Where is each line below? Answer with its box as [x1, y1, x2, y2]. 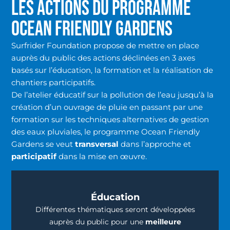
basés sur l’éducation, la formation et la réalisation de [11, 65, 214, 75]
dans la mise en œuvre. [56, 151, 147, 162]
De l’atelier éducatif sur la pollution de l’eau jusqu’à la [11, 90, 214, 100]
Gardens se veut [11, 139, 75, 149]
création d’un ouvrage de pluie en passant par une [11, 102, 203, 112]
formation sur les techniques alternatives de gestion [11, 114, 209, 125]
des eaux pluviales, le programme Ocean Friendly [11, 127, 200, 137]
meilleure [145, 217, 181, 226]
